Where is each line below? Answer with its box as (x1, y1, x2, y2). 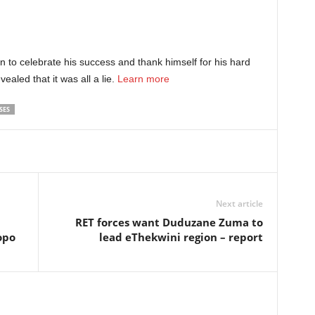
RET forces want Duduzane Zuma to (75, 215, 263, 229)
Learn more (117, 73, 169, 84)
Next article (215, 198, 263, 210)
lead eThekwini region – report (98, 230, 263, 244)
